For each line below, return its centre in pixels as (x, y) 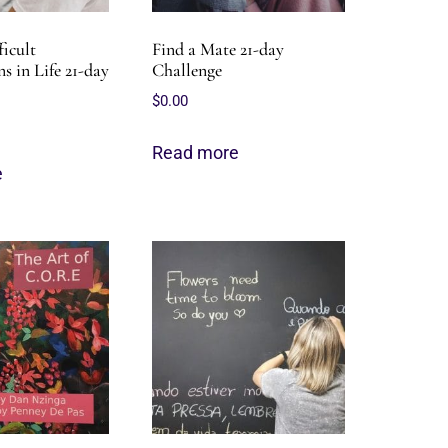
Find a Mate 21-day (218, 49)
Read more (196, 152)
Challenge (187, 70)
